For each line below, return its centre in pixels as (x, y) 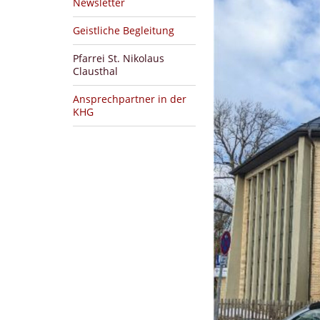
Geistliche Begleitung (124, 30)
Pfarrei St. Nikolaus (119, 58)
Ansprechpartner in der (130, 99)
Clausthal (95, 71)
